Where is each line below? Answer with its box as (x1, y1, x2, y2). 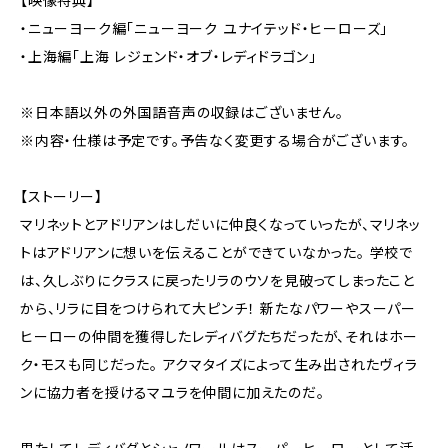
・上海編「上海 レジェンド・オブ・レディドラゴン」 (20, 48, 317, 65)
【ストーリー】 (20, 188, 103, 205)
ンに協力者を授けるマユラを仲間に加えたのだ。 (20, 384, 325, 401)
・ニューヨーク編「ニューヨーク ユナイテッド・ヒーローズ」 (20, 20, 389, 37)
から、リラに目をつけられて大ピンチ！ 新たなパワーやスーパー (20, 300, 417, 317)
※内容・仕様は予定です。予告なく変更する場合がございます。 (20, 132, 411, 149)
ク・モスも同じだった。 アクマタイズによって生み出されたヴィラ (20, 356, 418, 373)
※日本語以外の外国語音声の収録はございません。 (20, 104, 344, 121)
